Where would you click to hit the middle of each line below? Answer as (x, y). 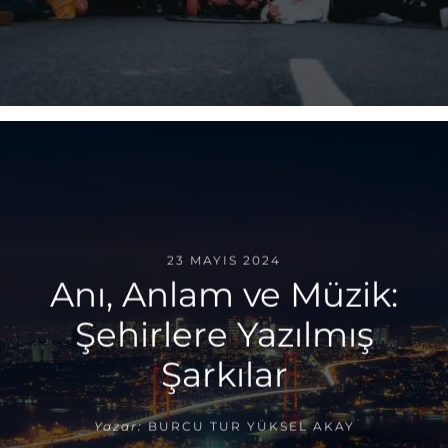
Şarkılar (224, 374)
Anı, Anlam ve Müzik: (224, 294)
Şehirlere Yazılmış (224, 334)
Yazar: (118, 426)
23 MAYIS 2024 (224, 260)
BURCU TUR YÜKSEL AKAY (251, 426)
